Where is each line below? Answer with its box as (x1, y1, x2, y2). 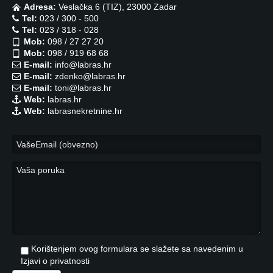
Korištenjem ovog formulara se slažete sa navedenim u (31, 243, 243, 253)
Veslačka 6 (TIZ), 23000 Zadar (56, 1, 177, 12)
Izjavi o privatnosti (21, 255, 90, 266)
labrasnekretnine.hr (45, 105, 122, 116)
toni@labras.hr (52, 82, 112, 93)
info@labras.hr (52, 59, 112, 69)
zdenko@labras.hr (52, 71, 126, 81)
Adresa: (24, 1, 56, 12)
